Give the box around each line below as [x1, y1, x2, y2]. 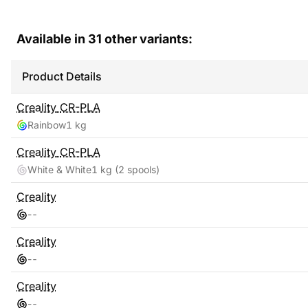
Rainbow [27, 119, 66, 131]
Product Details [22, 69, 102, 83]
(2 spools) [112, 164, 159, 175]
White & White [27, 164, 91, 175]
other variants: [102, 32, 192, 46]
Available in [16, 32, 88, 46]
